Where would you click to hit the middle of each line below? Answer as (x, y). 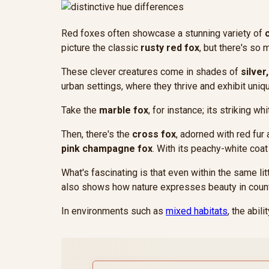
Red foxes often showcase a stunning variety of (163, 34)
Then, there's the (97, 134)
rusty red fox (170, 48)
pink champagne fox (107, 149)
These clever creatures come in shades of (151, 72)
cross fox (154, 134)
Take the (80, 110)
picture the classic (101, 48)
